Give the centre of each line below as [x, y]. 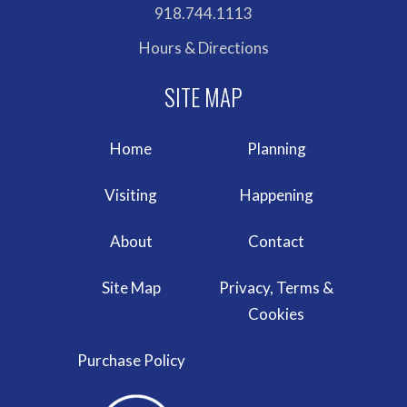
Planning [276, 149]
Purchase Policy [131, 360]
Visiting [131, 195]
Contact [276, 241]
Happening [276, 195]
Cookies [276, 314]
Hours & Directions [203, 48]
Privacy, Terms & [276, 288]
